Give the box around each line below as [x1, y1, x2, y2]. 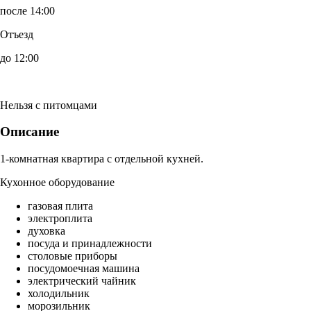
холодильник [28, 287, 90, 300]
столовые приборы [28, 250, 117, 262]
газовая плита [28, 200, 93, 212]
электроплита [28, 212, 92, 225]
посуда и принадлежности [28, 237, 152, 250]
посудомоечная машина [28, 262, 140, 275]
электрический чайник [28, 275, 136, 287]
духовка [28, 225, 65, 237]
